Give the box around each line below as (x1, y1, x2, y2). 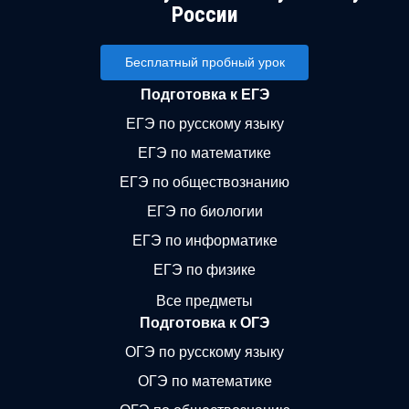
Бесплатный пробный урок (124, 55, 285, 69)
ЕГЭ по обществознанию (120, 174, 289, 190)
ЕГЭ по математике (138, 145, 271, 161)
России (171, 2, 238, 27)
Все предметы (156, 292, 253, 309)
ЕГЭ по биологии (146, 204, 263, 219)
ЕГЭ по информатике (131, 233, 278, 248)
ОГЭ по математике (137, 372, 272, 389)
